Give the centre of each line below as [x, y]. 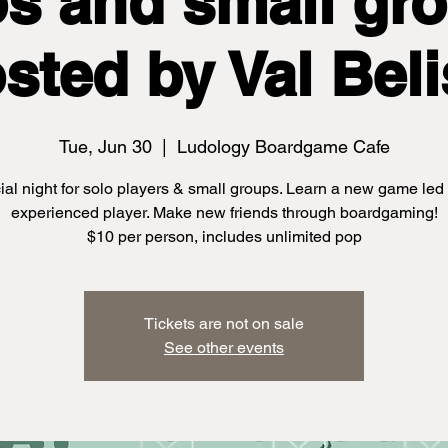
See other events [224, 347]
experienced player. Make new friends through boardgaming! [224, 212]
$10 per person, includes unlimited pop [224, 236]
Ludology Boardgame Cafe [283, 146]
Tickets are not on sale [224, 323]
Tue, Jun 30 [105, 146]
